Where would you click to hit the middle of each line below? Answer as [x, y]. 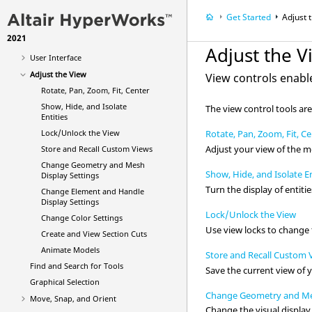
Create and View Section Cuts [94, 234]
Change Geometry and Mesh [93, 165]
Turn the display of [245, 189]
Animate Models [70, 250]
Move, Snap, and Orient [73, 298]
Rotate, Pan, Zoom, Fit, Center [95, 90]
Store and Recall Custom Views [97, 149]
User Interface [55, 57]
